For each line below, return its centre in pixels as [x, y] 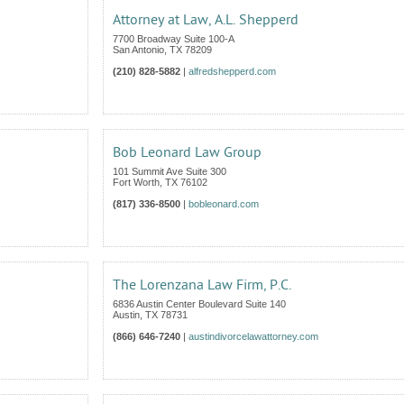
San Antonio [138, 50]
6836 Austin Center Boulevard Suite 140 [199, 304]
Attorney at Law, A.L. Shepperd [206, 20]
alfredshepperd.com [232, 71]
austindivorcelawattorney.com [253, 336]
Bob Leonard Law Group [187, 152]
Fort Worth [136, 182]
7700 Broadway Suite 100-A [174, 39]
